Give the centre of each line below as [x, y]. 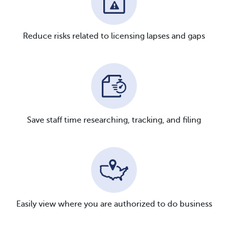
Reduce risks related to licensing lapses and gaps [114, 36]
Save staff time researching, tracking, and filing [114, 120]
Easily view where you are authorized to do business [114, 204]
